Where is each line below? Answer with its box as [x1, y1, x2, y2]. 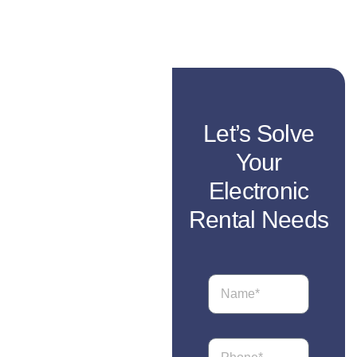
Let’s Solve [203, 120, 315, 147]
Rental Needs [188, 206, 329, 233]
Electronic [208, 178, 309, 204]
